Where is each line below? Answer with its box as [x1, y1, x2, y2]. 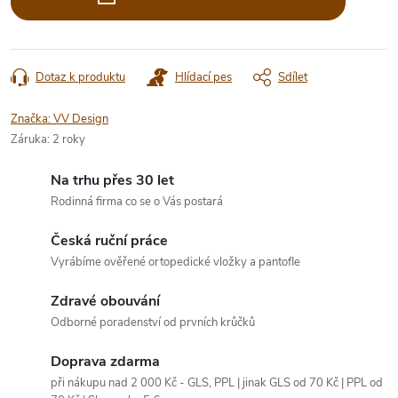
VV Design [53, 110, 108, 127]
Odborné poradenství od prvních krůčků [51, 314, 255, 330]
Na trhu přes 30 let [51, 170, 174, 190]
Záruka [11, 131, 47, 147]
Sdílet [278, 68, 307, 85]
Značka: [11, 110, 53, 127]
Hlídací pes [175, 68, 232, 85]
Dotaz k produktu [36, 68, 125, 85]
